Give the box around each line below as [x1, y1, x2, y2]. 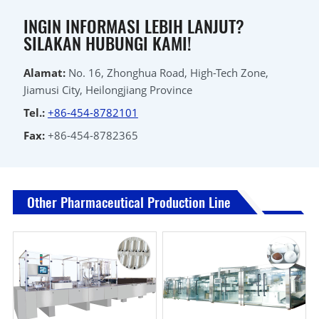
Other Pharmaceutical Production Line [26, 191, 231, 212]
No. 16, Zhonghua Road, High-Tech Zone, [65, 65, 268, 80]
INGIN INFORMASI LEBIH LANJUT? [23, 12, 244, 38]
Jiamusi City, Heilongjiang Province [23, 82, 192, 97]
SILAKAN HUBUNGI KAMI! [23, 29, 192, 56]
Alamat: [23, 65, 66, 80]
